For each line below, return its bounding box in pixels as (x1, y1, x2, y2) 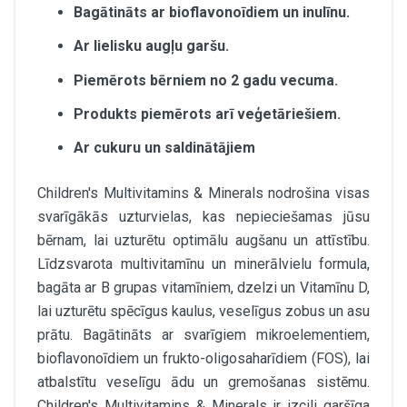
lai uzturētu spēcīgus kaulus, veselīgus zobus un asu (37, 302, 370, 320)
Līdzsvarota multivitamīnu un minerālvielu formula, (37, 254, 370, 273)
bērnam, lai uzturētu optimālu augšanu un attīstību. (37, 231, 370, 249)
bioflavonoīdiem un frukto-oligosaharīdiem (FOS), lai (37, 349, 370, 367)
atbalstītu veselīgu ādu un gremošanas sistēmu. (37, 372, 370, 391)
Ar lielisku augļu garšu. (74, 37, 229, 55)
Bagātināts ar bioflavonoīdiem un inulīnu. (74, 4, 350, 22)
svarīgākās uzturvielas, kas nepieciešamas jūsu (37, 207, 370, 225)
